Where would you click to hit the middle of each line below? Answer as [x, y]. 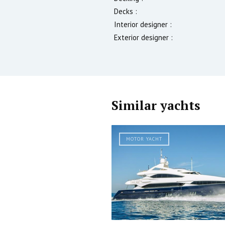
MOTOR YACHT [144, 139]
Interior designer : [143, 24]
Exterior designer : [143, 37]
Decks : [126, 11]
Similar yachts [156, 105]
